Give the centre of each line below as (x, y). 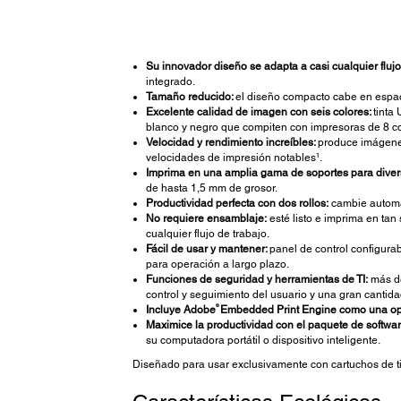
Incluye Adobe (180, 310)
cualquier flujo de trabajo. (207, 234)
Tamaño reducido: (190, 97)
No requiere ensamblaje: (206, 219)
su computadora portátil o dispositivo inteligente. (263, 341)
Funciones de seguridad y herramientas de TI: (256, 280)
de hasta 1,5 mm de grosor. (211, 188)
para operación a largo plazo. (217, 264)
